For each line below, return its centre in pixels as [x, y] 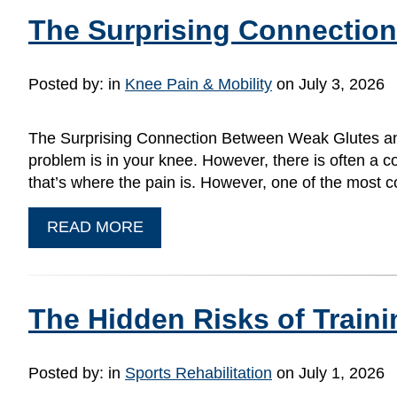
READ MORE [95, 227]
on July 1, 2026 [328, 374]
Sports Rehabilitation [198, 374]
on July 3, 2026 [328, 84]
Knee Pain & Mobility [198, 84]
